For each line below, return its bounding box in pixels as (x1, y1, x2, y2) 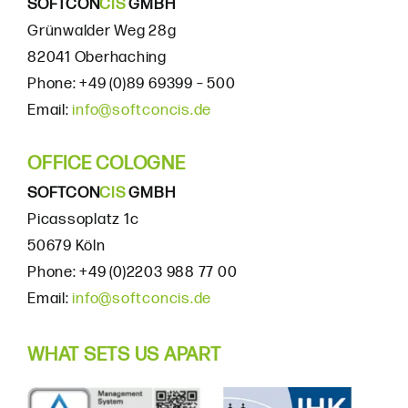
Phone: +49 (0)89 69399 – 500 (26, 75, 236, 93)
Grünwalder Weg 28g (26, 22, 177, 40)
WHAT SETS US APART (26, 343, 221, 366)
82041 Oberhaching (26, 48, 167, 66)
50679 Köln (26, 237, 106, 255)
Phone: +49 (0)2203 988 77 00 (26, 263, 238, 281)
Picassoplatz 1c (26, 210, 139, 229)
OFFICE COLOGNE (26, 152, 186, 175)
